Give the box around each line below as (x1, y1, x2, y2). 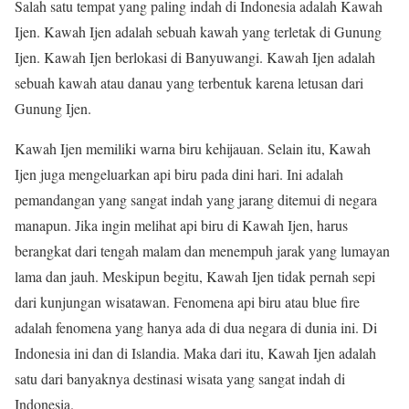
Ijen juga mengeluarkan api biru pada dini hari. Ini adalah (15, 164, 343, 184)
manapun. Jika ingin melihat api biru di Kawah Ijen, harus (15, 215, 348, 236)
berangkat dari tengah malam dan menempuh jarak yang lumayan (15, 241, 390, 261)
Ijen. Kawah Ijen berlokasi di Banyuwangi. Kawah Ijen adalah (15, 47, 375, 68)
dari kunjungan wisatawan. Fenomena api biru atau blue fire (15, 292, 360, 312)
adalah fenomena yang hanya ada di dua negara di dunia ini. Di (15, 318, 377, 338)
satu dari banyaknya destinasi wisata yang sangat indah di (15, 369, 345, 389)
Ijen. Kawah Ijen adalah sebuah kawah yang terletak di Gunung (15, 22, 382, 42)
